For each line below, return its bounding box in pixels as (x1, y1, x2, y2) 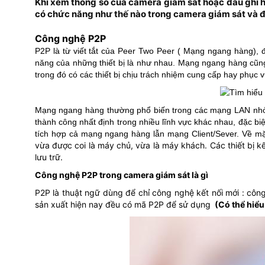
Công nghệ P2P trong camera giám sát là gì (34, 170, 208, 180)
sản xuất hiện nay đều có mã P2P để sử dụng (34, 199, 213, 209)
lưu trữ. (34, 152, 63, 162)
